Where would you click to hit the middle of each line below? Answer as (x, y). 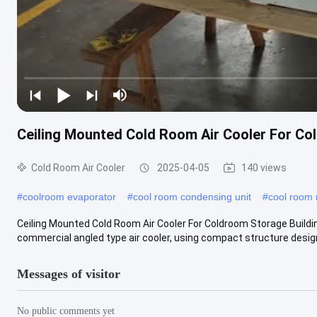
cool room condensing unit (192, 196)
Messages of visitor (69, 273)
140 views (264, 167)
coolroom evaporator (69, 196)
